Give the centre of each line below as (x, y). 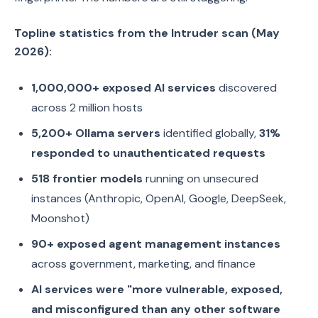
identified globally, (210, 133)
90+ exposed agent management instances (156, 244)
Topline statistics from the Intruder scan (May (147, 33)
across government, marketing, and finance (143, 264)
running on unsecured (201, 179)
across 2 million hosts (87, 108)
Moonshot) (60, 218)
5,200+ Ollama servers (96, 133)
